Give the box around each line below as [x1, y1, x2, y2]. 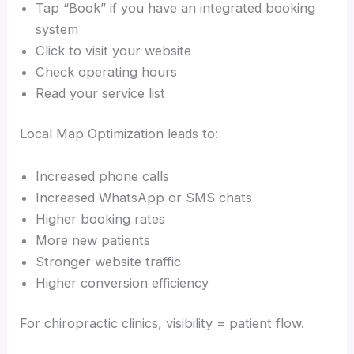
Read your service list [36, 85, 166, 101]
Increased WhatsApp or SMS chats [36, 189, 253, 205]
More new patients [36, 232, 151, 248]
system [36, 21, 79, 37]
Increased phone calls [36, 168, 170, 184]
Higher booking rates [36, 210, 166, 227]
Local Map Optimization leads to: [20, 126, 219, 142]
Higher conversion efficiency [36, 274, 209, 291]
